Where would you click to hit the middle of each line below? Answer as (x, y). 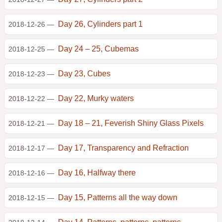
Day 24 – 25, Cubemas (98, 49)
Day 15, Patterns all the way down (118, 197)
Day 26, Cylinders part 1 (100, 24)
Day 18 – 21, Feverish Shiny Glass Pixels (131, 123)
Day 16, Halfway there (97, 173)
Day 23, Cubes (84, 74)
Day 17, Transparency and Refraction (123, 148)
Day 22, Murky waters (96, 98)
